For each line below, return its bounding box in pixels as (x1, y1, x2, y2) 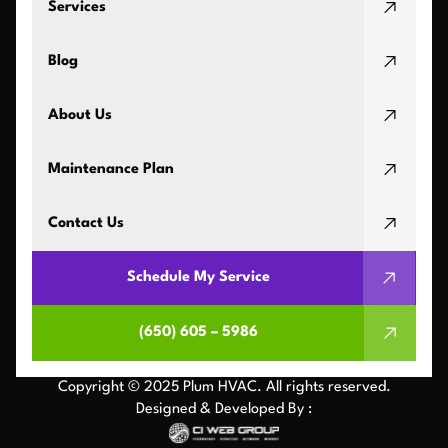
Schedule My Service (126, 269, 270, 285)
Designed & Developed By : (136, 401, 312, 417)
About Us (48, 107, 112, 123)
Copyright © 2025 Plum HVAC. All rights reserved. (57, 379, 391, 395)
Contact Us (48, 215, 124, 231)
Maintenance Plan (48, 161, 174, 177)
